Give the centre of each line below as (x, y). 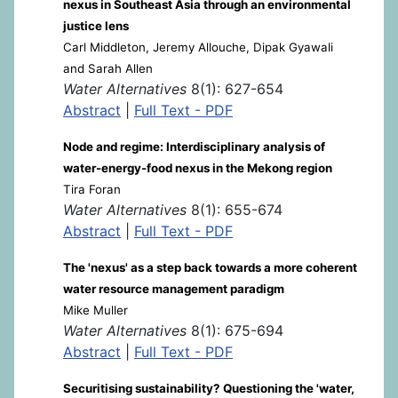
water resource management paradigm (174, 289)
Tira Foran (92, 189)
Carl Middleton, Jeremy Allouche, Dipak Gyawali (198, 47)
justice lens (96, 26)
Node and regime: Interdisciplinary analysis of (194, 147)
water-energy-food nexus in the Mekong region (198, 168)
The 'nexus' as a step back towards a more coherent (210, 267)
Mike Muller (96, 310)
